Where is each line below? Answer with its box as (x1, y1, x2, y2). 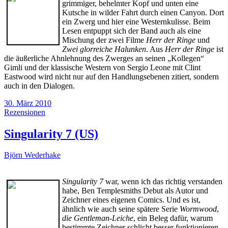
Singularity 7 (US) (4, 127, 98, 140)
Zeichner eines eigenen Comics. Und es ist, (62, 195, 201, 205)
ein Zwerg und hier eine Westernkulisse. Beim (62, 17, 210, 26)
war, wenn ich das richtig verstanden (103, 177, 222, 186)
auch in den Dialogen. (4, 81, 75, 90)
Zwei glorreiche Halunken (62, 44, 146, 53)
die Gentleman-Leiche (62, 214, 133, 223)
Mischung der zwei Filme (62, 35, 146, 44)
